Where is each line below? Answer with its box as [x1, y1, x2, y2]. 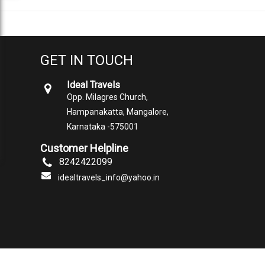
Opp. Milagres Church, [67, 92, 148, 102]
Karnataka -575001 [67, 121, 139, 131]
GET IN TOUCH [40, 51, 133, 69]
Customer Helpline [40, 141, 128, 154]
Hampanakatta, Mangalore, [67, 106, 169, 117]
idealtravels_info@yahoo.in [58, 172, 160, 182]
